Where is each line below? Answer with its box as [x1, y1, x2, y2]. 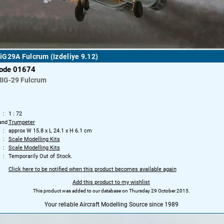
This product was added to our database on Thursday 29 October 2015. [32, 187, 190, 193]
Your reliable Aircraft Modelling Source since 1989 [44, 200, 178, 208]
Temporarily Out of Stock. [8, 152, 72, 159]
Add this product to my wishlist [72, 178, 150, 185]
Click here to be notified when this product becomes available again [8, 165, 176, 172]
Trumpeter [8, 118, 35, 125]
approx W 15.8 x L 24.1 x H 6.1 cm [8, 127, 92, 134]
